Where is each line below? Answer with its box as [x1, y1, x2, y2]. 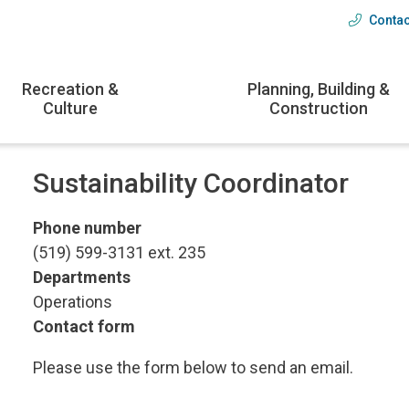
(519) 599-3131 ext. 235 [33, 243, 206, 263]
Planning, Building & [247, 79, 391, 99]
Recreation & [22, 79, 120, 99]
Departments [33, 267, 131, 288]
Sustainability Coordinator [33, 166, 350, 199]
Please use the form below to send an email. [33, 358, 354, 378]
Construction [269, 98, 369, 118]
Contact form [33, 317, 136, 337]
